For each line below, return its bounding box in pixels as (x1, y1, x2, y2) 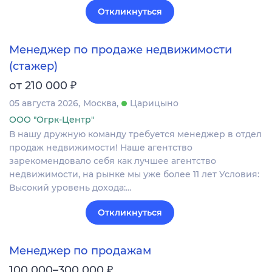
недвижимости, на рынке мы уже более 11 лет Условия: (9, 168, 259, 180)
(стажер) (9, 59, 58, 73)
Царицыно (130, 97, 178, 109)
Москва (83, 97, 117, 109)
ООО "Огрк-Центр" (9, 114, 94, 125)
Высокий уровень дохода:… (9, 182, 132, 193)
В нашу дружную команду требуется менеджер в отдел (9, 128, 262, 140)
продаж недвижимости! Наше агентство (9, 141, 192, 153)
